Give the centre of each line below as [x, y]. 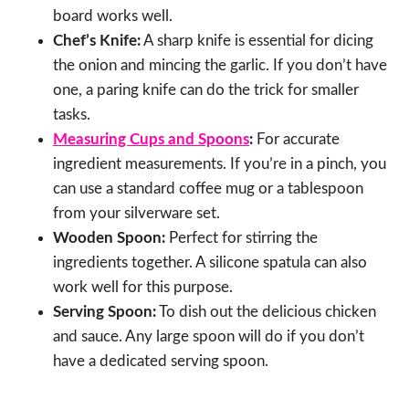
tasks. [72, 115]
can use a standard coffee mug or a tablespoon [208, 189]
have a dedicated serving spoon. [161, 362]
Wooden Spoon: [109, 238]
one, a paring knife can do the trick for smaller [206, 90]
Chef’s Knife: [97, 41]
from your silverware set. [136, 214]
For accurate [296, 140]
